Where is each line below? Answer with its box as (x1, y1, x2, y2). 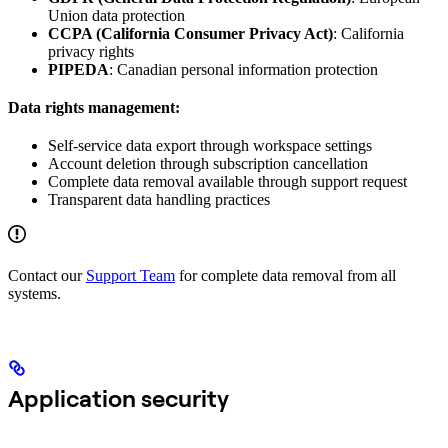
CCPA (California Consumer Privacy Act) (48, 24, 333, 42)
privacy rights (48, 42, 134, 60)
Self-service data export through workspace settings (48, 136, 372, 154)
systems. (8, 284, 61, 302)
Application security (8, 382, 229, 413)
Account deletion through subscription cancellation (48, 154, 368, 172)
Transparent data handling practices (48, 190, 270, 208)
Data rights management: (8, 98, 180, 116)
